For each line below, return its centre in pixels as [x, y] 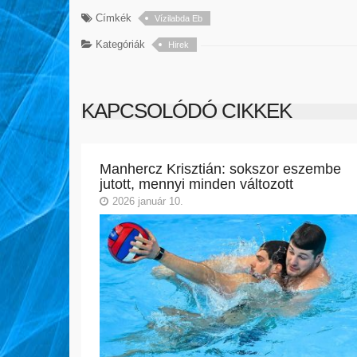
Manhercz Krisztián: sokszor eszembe [220, 169]
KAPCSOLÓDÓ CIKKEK [186, 111]
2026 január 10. [147, 201]
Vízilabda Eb [178, 18]
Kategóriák [119, 44]
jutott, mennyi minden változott [196, 184]
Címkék [112, 18]
